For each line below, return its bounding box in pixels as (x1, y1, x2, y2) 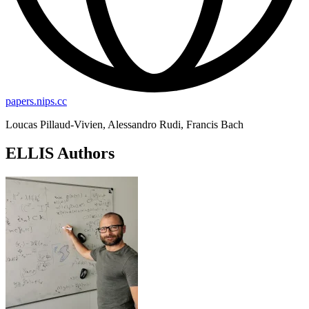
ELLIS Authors (6, 144, 114, 163)
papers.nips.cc (6, 94, 67, 107)
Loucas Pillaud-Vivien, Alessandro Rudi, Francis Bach (6, 118, 243, 130)
